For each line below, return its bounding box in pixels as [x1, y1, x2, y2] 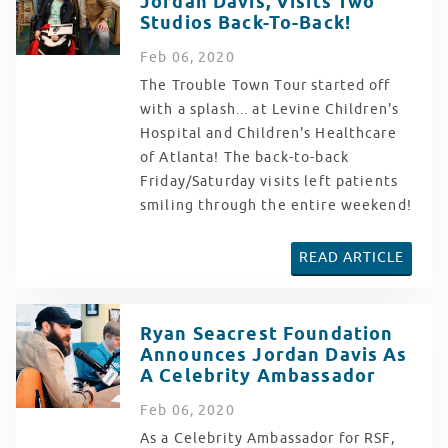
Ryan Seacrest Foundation [140, 322, 394, 348]
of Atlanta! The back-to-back [140, 149, 349, 167]
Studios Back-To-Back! [140, 11, 352, 37]
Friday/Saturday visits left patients [140, 173, 399, 191]
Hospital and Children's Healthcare [140, 125, 397, 143]
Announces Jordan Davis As [140, 343, 408, 369]
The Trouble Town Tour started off [140, 77, 391, 95]
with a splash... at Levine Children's [140, 101, 400, 119]
